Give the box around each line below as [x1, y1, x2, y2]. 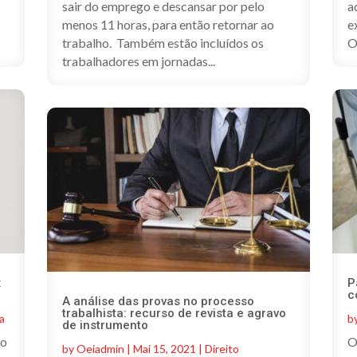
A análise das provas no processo [61, 294, 254, 309]
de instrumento [61, 318, 148, 333]
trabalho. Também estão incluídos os [61, 34, 264, 50]
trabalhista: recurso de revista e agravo [61, 306, 286, 321]
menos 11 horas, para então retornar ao [61, 16, 274, 32]
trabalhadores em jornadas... [61, 53, 215, 69]
